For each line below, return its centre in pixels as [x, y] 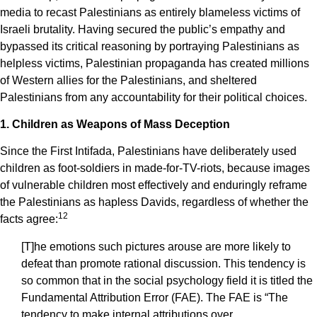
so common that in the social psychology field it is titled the [167, 280]
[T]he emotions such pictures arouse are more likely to [156, 246]
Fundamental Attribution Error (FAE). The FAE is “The [155, 297]
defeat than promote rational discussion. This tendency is [163, 263]
